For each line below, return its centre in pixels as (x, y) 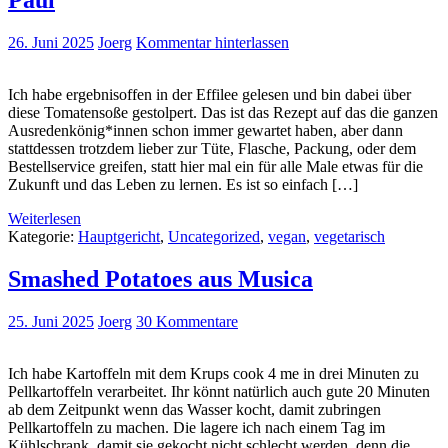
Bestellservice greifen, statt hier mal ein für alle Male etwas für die (215, 166)
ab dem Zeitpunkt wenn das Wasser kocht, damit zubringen (194, 409)
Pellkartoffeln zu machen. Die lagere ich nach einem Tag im (196, 427)
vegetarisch (349, 236)
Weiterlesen (44, 218)
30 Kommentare (187, 321)
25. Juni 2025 (51, 321)
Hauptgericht (119, 236)
